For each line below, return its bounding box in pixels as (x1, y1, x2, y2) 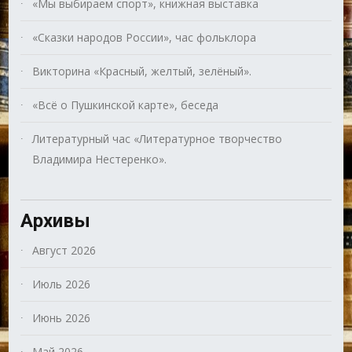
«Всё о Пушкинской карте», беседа (32, 97, 219, 113)
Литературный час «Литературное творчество (32, 131, 283, 147)
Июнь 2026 (32, 310, 91, 326)
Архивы (20, 210, 91, 233)
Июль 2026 (32, 277, 91, 292)
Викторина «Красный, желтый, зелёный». (32, 64, 252, 79)
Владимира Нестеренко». (32, 152, 167, 167)
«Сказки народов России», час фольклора (32, 30, 257, 46)
